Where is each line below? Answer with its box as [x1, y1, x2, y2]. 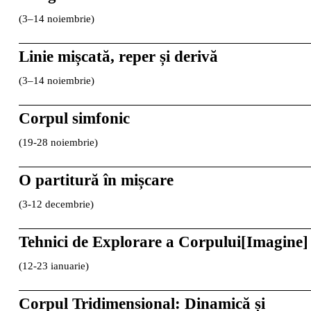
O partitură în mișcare [18, 171, 174, 189]
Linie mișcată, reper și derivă [18, 47, 218, 65]
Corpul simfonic [18, 109, 130, 127]
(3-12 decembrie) [18, 198, 94, 210]
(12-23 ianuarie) [18, 260, 89, 271]
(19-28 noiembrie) [18, 136, 98, 148]
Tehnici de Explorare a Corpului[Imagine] [18, 233, 308, 251]
